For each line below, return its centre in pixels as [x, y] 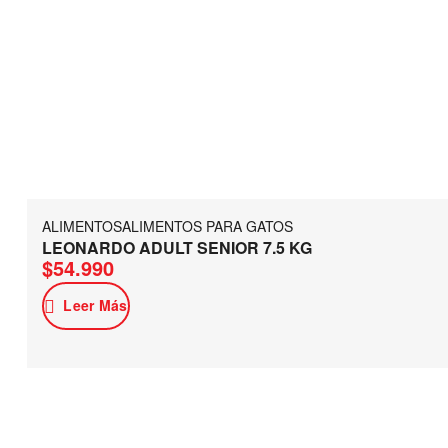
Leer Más [95, 304]
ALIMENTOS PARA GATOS [207, 225]
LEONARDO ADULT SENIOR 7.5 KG [177, 247]
